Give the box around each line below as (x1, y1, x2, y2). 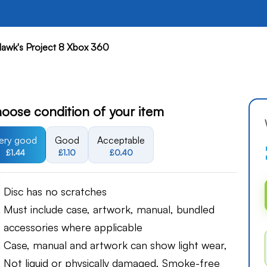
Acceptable (97, 134, 145, 146)
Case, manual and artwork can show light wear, (4, 238, 227, 252)
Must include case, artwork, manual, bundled (4, 203, 215, 216)
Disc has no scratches (4, 185, 107, 198)
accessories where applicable (4, 221, 142, 234)
